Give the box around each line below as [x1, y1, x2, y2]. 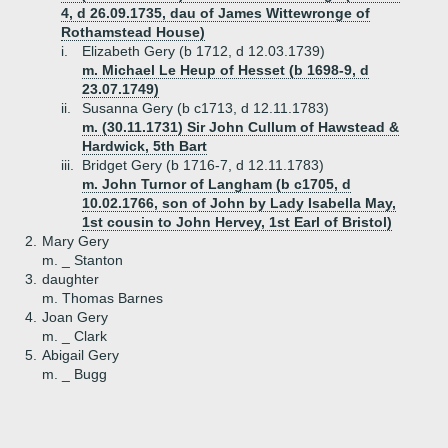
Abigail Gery [42, 347, 119, 363]
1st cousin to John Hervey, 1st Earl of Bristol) [82, 214, 392, 230]
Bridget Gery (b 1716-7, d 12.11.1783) [82, 157, 324, 173]
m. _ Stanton [42, 252, 123, 268]
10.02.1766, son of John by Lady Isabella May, [82, 195, 396, 211]
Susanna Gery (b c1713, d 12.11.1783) [82, 100, 329, 116]
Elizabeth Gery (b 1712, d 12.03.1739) [82, 43, 325, 59]
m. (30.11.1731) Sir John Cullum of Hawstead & [82, 119, 399, 135]
